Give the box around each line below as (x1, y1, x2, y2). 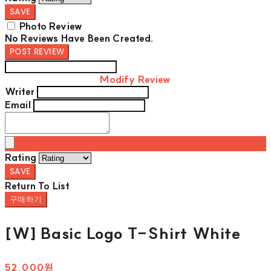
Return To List (5, 180, 70, 192)
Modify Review (100, 73, 171, 86)
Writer (5, 85, 34, 98)
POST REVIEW (10, 46, 65, 58)
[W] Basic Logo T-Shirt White (5, 223, 241, 244)
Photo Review (19, 20, 83, 33)
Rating (5, 151, 36, 164)
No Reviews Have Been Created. (5, 32, 154, 45)
